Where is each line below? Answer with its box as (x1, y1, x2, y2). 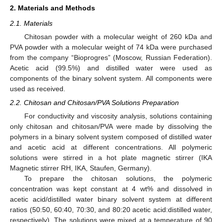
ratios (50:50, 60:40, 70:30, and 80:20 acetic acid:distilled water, (10, 206, 212, 214)
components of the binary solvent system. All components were (10, 74, 212, 82)
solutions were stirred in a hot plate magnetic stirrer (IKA (10, 154, 212, 162)
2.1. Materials (10, 19, 53, 27)
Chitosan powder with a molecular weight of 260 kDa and (24, 33, 212, 41)
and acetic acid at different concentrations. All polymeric (10, 143, 212, 152)
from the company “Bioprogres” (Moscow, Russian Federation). (10, 54, 212, 61)
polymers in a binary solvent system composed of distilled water (10, 133, 212, 141)
